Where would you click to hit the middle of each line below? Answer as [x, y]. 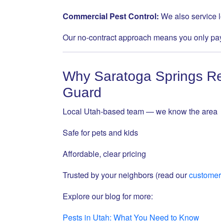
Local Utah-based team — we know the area [140, 111]
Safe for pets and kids [100, 132]
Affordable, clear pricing [104, 154]
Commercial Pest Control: [111, 16]
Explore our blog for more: [108, 196]
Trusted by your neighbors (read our [126, 175]
